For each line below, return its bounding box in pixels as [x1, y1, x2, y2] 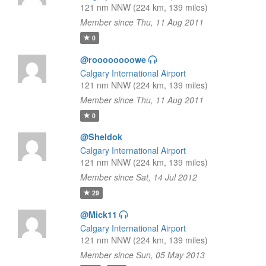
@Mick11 [80, 208, 117, 220]
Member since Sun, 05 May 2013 [80, 249, 205, 261]
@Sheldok [80, 131, 122, 142]
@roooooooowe [80, 53, 146, 65]
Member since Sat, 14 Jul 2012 [80, 171, 197, 183]
